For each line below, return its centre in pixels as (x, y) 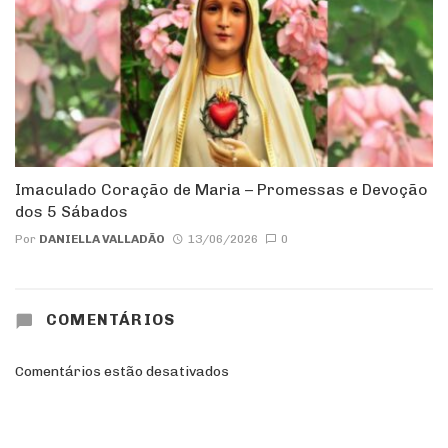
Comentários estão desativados (122, 372)
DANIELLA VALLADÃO (102, 238)
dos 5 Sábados (71, 212)
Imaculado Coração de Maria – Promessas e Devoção (221, 190)
